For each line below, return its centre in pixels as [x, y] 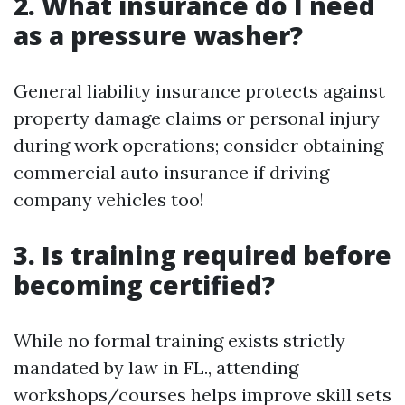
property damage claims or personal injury [197, 118]
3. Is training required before [202, 255]
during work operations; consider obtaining [198, 145]
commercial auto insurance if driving [171, 172]
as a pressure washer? [158, 35]
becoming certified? [144, 285]
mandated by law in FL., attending [156, 367]
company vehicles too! [109, 199]
